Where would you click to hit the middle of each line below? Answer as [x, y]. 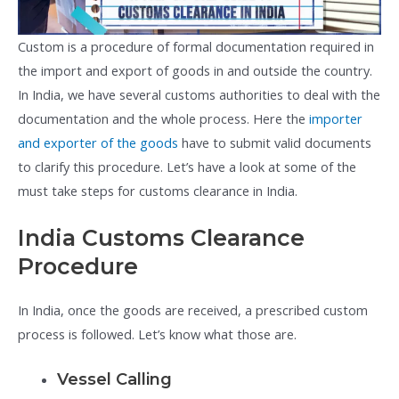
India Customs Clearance [161, 237]
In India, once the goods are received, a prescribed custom [193, 309]
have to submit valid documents [275, 142]
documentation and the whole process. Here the [163, 118]
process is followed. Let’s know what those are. [157, 334]
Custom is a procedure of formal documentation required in [196, 46]
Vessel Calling [114, 379]
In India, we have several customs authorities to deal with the [199, 94]
